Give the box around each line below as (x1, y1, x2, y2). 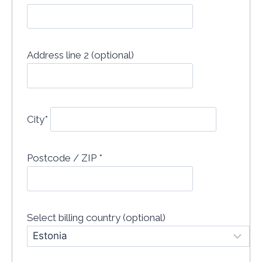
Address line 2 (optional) (27, 49, 134, 61)
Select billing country (27, 211, 123, 223)
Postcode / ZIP (27, 152, 99, 164)
